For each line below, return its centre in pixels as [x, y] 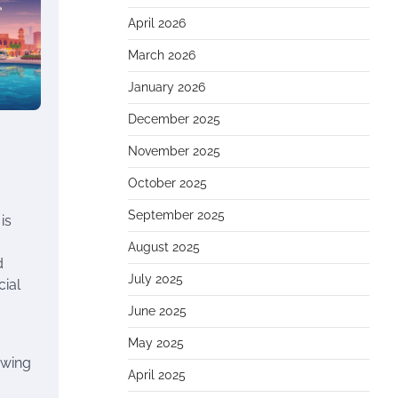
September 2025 [176, 215]
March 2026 [162, 55]
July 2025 [155, 279]
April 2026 [157, 23]
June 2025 [157, 311]
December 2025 [174, 119]
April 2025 [157, 375]
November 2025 [174, 151]
